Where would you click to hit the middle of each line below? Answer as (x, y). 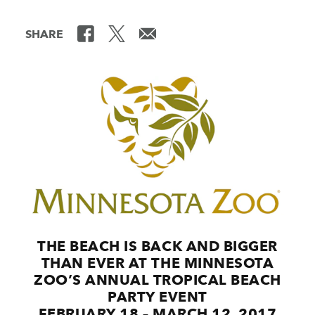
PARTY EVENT (157, 297)
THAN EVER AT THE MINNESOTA (157, 263)
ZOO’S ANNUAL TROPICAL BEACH (157, 280)
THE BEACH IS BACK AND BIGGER (157, 246)
